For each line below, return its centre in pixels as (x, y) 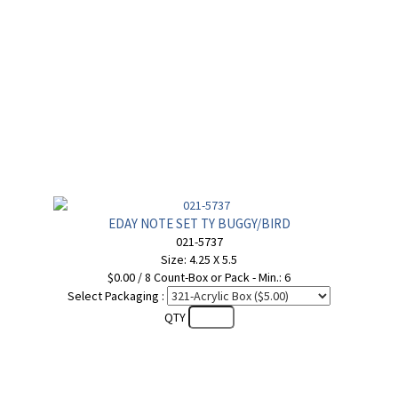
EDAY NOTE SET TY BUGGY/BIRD (199, 223)
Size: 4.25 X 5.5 (199, 259)
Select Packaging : (116, 296)
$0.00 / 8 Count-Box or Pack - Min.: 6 (199, 277)
